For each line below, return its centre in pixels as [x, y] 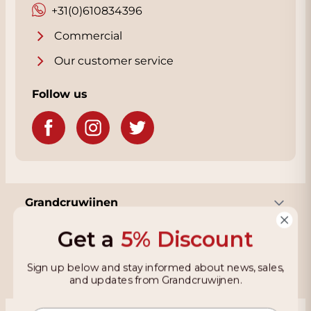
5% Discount [187, 239]
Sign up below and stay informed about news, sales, [155, 268]
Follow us [60, 94]
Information [59, 242]
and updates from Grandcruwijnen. [155, 280]
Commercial [88, 36]
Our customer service [114, 61]
